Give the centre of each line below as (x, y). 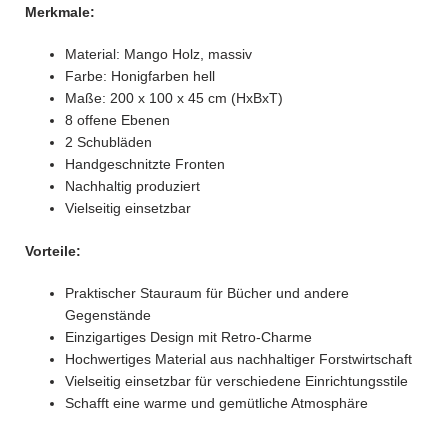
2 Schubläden (108, 142)
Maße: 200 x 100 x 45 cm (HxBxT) (174, 98)
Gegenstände (108, 315)
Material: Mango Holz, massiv (158, 54)
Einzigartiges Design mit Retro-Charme (188, 337)
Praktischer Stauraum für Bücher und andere (207, 293)
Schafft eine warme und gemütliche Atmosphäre (216, 403)
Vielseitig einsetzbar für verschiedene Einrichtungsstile (236, 381)
